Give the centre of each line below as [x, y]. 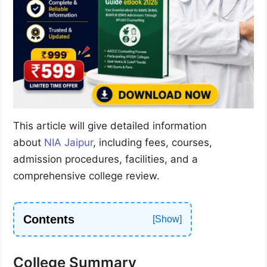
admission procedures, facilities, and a [105, 159]
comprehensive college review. [86, 176]
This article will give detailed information [110, 125]
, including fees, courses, [153, 142]
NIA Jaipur [69, 142]
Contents [49, 219]
